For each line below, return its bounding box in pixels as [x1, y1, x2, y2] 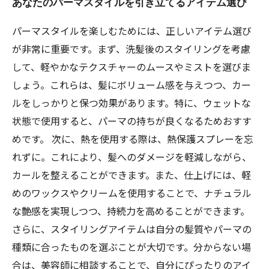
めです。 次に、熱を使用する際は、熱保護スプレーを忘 [12, 131, 253, 146]
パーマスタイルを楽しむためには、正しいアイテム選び [12, 23, 252, 38]
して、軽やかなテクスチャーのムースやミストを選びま [12, 59, 251, 74]
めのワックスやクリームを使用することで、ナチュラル [12, 186, 252, 200]
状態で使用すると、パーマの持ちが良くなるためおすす [12, 113, 252, 128]
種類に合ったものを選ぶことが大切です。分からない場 [12, 240, 251, 254]
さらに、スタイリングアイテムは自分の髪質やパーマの [12, 222, 252, 236]
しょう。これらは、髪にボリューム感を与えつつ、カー [12, 77, 251, 92]
